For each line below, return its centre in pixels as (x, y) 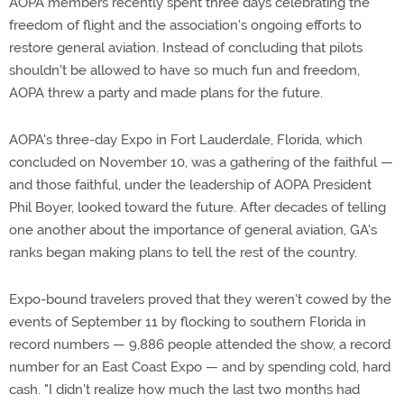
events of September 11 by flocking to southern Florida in (188, 322)
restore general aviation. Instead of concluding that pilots (186, 48)
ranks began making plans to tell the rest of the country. (183, 252)
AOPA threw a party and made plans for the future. (166, 93)
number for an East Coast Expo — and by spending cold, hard (200, 367)
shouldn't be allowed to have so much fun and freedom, (184, 70)
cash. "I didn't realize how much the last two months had (184, 390)
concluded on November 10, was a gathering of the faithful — (201, 162)
